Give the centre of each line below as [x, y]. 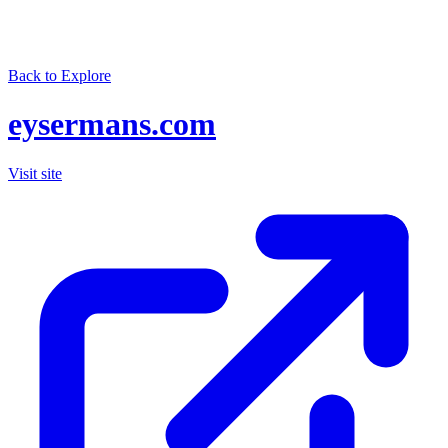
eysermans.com [112, 124]
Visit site [35, 173]
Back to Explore [59, 75]
